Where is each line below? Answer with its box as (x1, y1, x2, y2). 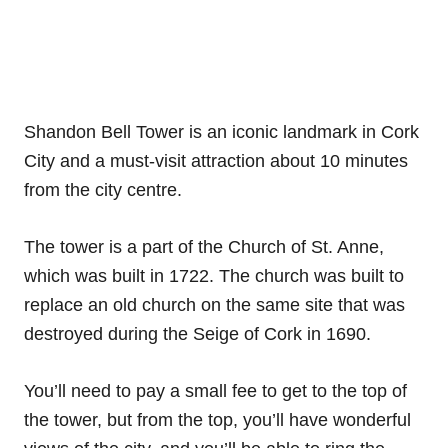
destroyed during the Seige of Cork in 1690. (24, 323, 376, 344)
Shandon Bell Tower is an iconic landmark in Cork (24, 121, 419, 142)
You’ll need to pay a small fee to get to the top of (24, 380, 407, 401)
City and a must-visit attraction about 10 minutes (24, 150, 408, 171)
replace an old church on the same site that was (24, 294, 405, 315)
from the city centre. (24, 179, 187, 200)
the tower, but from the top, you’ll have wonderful (24, 409, 411, 430)
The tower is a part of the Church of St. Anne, (24, 236, 384, 257)
